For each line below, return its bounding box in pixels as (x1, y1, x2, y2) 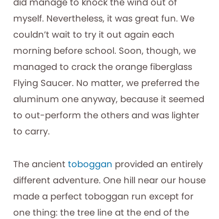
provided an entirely (112, 157, 203, 170)
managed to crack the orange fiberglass (13, 60, 192, 73)
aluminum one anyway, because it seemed (13, 92, 204, 105)
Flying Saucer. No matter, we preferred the (13, 76, 199, 89)
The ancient (13, 157, 68, 170)
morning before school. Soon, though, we (13, 44, 196, 57)
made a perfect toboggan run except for (13, 190, 194, 202)
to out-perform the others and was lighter (13, 109, 199, 121)
